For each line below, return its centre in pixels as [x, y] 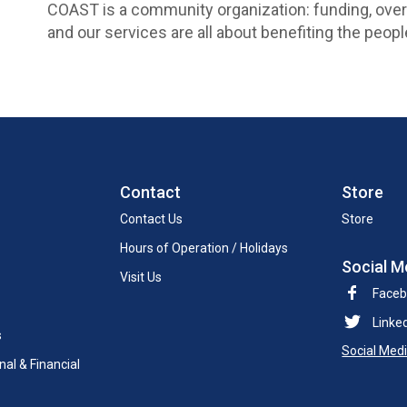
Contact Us [151, 219]
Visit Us [140, 277]
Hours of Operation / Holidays [203, 248]
